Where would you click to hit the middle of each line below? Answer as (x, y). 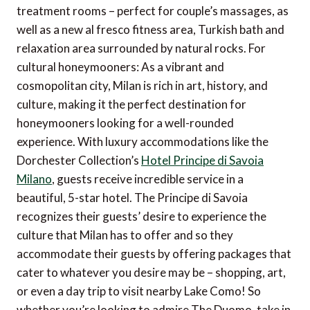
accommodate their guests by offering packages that (154, 254)
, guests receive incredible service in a (148, 179)
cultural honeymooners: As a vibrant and (120, 67)
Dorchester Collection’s (79, 161)
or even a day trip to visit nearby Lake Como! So (139, 291)
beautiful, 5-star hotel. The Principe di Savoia (132, 198)
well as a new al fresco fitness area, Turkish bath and (151, 30)
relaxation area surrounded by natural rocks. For (141, 48)
